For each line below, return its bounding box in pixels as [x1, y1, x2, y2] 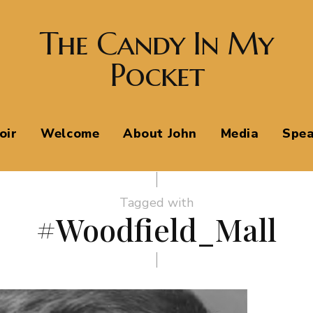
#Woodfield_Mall [36, 208, 277, 249]
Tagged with [119, 194, 194, 211]
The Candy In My [40, 24, 273, 64]
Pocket [109, 55, 204, 95]
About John [123, 125, 197, 142]
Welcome [41, 125, 100, 142]
